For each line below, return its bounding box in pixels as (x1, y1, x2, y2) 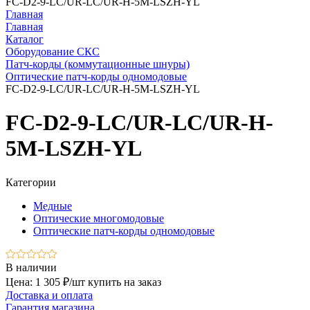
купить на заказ (88, 275, 161, 288)
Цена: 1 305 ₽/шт (6, 275, 85, 288)
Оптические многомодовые (33, 212, 164, 224)
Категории (6, 176, 56, 188)
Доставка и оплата (6, 289, 93, 301)
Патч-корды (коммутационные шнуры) (6, 58, 190, 70)
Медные (33, 199, 72, 212)
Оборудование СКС (6, 46, 100, 57)
